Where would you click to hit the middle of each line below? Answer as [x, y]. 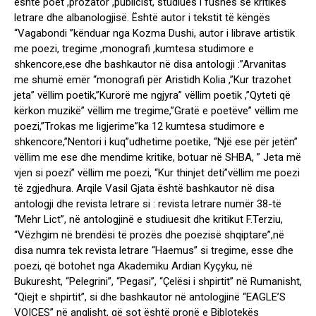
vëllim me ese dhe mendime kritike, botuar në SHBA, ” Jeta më [158, 158]
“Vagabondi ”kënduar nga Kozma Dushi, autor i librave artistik [154, 34]
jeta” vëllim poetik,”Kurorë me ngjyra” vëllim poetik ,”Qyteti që [152, 96]
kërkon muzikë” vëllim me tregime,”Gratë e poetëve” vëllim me [156, 111]
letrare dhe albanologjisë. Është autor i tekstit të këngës [142, 18]
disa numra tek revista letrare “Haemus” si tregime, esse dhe [154, 251]
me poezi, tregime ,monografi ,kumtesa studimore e [134, 49]
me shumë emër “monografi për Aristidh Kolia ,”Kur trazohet [153, 80]
